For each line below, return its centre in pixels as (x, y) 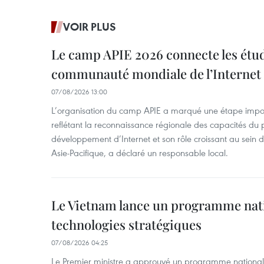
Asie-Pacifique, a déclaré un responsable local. (140, 153)
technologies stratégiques (126, 225)
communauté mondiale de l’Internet (156, 74)
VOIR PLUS (90, 27)
